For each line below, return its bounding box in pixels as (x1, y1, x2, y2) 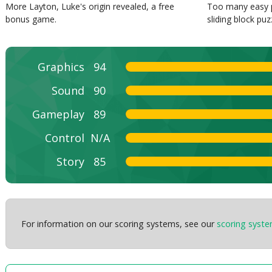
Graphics (38, 59, 85, 74)
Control (45, 130, 85, 145)
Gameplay (32, 106, 85, 121)
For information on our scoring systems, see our (21, 217, 217, 229)
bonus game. (5, 13, 57, 25)
